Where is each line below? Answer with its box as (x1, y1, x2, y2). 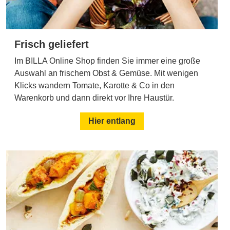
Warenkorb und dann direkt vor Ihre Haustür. (14, 93, 174, 103)
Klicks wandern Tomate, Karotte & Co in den (14, 81, 175, 90)
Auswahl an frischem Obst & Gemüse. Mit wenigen (14, 69, 198, 78)
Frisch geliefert (14, 39, 89, 50)
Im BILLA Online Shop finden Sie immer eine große (14, 56, 200, 66)
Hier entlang (88, 117, 136, 126)
